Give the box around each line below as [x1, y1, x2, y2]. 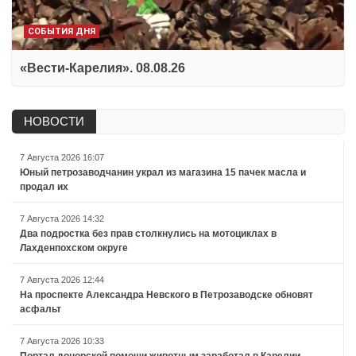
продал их [20, 180, 68, 192]
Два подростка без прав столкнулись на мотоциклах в [20, 227, 277, 239]
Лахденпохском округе [20, 242, 128, 253]
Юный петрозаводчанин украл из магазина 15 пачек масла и [20, 166, 306, 178]
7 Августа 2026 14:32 [20, 213, 104, 223]
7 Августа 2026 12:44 [20, 274, 104, 284]
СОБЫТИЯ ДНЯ [28, 25, 95, 37]
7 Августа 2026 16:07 [20, 152, 104, 162]
